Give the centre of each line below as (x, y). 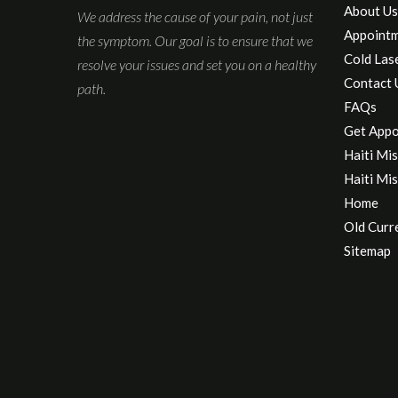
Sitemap (367, 251)
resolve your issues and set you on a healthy (197, 64)
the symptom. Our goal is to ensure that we (195, 40)
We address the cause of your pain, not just (195, 16)
